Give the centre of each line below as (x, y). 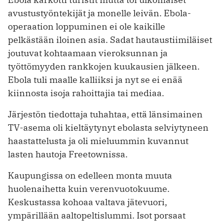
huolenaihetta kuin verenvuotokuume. (89, 188)
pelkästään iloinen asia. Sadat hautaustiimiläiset (110, 39)
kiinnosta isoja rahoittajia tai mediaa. (86, 93)
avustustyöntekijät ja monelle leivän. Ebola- (99, 13)
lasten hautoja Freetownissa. (68, 154)
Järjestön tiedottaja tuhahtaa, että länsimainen (105, 114)
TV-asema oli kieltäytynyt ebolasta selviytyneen (108, 127)
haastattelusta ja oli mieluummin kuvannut (98, 141)
